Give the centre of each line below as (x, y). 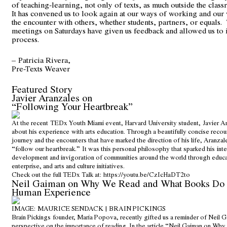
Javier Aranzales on (52, 98)
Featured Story (42, 89)
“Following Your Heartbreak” (72, 106)
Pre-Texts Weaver (41, 68)
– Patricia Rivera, (41, 60)
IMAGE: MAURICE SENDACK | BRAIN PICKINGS (89, 209)
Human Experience (51, 192)
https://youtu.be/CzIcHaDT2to (147, 175)
